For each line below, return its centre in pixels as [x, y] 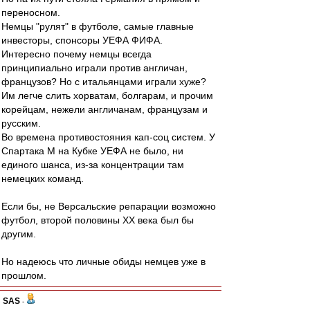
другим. [19, 234]
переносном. [31, 12]
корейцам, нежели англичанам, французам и [104, 109]
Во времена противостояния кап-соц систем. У [108, 137]
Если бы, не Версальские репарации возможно [109, 206]
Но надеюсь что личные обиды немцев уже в [103, 262]
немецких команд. [43, 179]
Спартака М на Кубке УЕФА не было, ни [92, 151]
